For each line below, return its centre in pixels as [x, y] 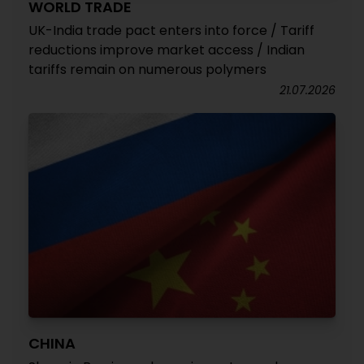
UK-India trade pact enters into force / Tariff [171, 30]
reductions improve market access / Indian [167, 50]
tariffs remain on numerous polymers [147, 69]
